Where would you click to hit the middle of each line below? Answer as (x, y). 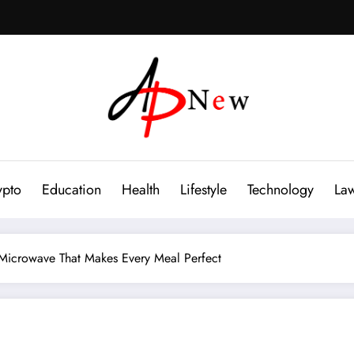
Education (71, 189)
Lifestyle (203, 189)
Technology (280, 189)
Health (140, 189)
